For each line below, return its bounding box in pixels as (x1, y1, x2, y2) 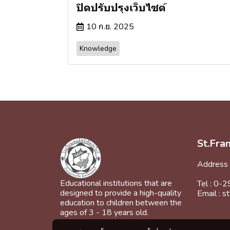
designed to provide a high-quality (60, 187, 181, 199)
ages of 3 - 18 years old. (60, 207, 148, 219)
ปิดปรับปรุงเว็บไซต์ (76, 1, 166, 15)
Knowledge (80, 44, 117, 54)
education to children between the (60, 197, 182, 209)
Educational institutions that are (60, 178, 172, 189)
